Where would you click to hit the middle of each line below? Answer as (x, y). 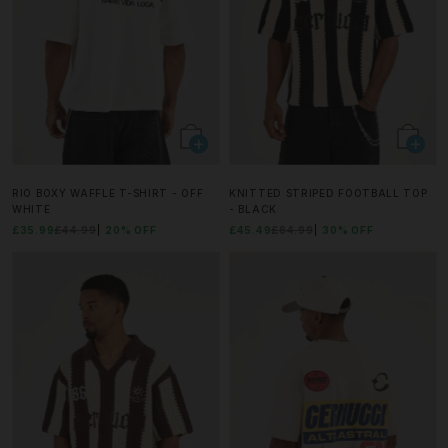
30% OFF (348, 230)
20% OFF (131, 230)
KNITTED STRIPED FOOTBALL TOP (328, 193)
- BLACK (253, 209)
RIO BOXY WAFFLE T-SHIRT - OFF (108, 193)
